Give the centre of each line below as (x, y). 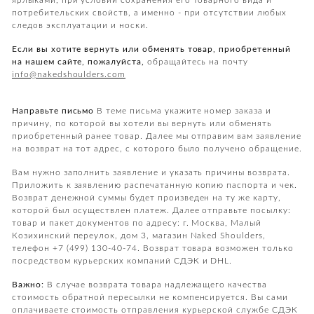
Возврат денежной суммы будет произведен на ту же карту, (146, 198)
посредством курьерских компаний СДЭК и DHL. (122, 261)
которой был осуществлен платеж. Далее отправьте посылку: (151, 210)
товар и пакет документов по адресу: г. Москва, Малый (137, 223)
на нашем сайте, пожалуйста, (78, 62)
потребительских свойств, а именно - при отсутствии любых (149, 13)
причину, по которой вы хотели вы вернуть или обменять (142, 123)
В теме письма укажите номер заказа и (183, 111)
